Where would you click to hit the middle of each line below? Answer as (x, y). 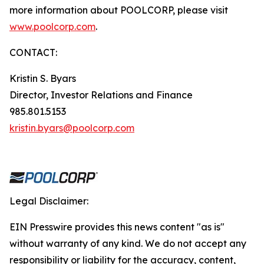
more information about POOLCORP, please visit (119, 10)
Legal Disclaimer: (49, 201)
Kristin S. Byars (43, 78)
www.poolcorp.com (52, 27)
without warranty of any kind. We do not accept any (128, 243)
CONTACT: (33, 52)
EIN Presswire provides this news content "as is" (117, 227)
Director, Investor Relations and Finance (101, 95)
